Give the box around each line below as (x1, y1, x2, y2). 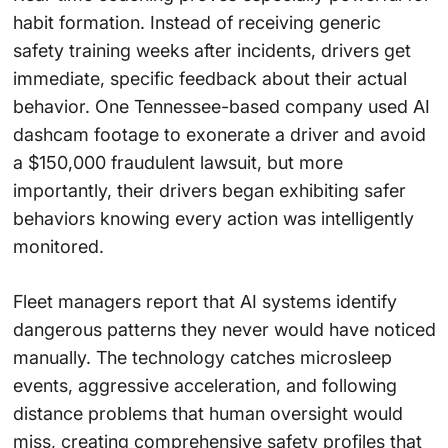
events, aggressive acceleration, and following (12, 375, 397, 397)
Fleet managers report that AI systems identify (12, 291, 397, 313)
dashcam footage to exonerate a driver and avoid (12, 124, 426, 146)
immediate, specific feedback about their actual (12, 68, 407, 90)
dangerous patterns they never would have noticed (12, 319, 436, 341)
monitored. (12, 236, 104, 258)
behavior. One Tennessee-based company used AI (12, 96, 430, 118)
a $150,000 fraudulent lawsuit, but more (12, 152, 343, 174)
